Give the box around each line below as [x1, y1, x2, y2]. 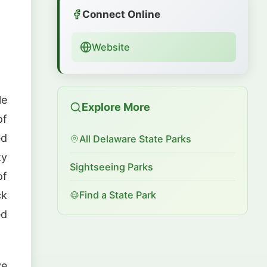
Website [92, 41, 130, 54]
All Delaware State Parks [79, 133, 191, 145]
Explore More [82, 101, 150, 114]
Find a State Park [79, 189, 156, 201]
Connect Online [82, 8, 160, 21]
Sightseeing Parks [70, 161, 153, 173]
